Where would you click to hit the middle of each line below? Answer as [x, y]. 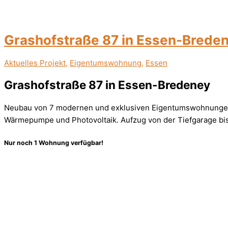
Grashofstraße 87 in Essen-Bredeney [107, 85]
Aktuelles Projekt [35, 63]
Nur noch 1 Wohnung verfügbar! [54, 142]
